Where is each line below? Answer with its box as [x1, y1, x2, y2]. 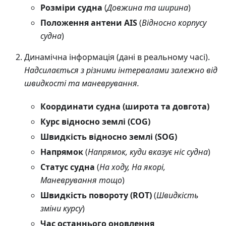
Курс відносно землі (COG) [40, 116, 150, 127]
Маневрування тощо [40, 174, 122, 186]
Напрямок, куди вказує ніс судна [88, 146, 208, 157]
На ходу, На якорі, [99, 161, 165, 173]
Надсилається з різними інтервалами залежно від [24, 64, 217, 76]
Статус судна [40, 161, 95, 173]
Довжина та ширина [107, 2, 188, 13]
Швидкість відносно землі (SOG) [40, 131, 177, 142]
